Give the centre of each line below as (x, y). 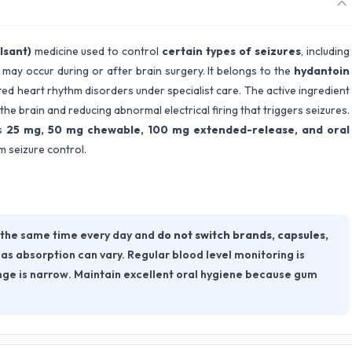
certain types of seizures (232, 51)
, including (326, 51)
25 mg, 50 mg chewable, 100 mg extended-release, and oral (178, 129)
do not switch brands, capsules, (243, 235)
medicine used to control (97, 51)
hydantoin (322, 70)
